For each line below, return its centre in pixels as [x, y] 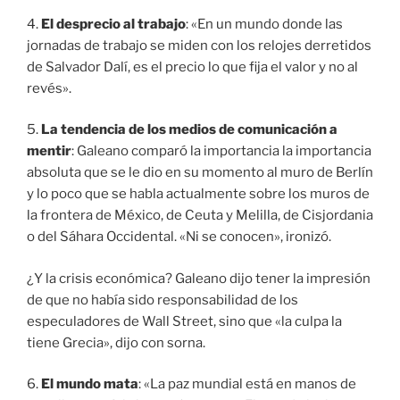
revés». [49, 88]
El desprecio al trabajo [113, 24]
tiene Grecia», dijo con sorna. [116, 342]
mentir [49, 151]
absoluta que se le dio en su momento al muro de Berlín [200, 173]
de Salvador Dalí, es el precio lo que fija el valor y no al [192, 67]
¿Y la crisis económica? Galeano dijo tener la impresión [199, 278]
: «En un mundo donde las [264, 24]
